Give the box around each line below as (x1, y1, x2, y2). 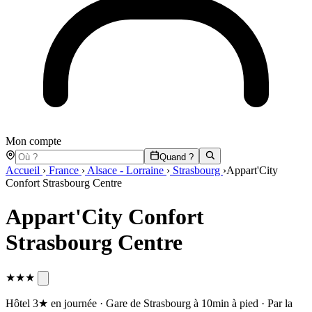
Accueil (6, 164, 42, 176)
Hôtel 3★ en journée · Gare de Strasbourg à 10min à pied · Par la (6, 297, 292, 309)
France (46, 164, 81, 176)
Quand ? (159, 151, 194, 162)
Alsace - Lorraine (85, 164, 166, 176)
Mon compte (6, 134, 61, 147)
